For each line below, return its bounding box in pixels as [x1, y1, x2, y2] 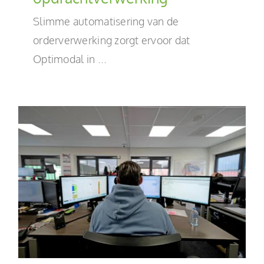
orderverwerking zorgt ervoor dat [33, 33, 190, 47]
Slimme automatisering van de [33, 14, 179, 28]
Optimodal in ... [33, 52, 107, 65]
